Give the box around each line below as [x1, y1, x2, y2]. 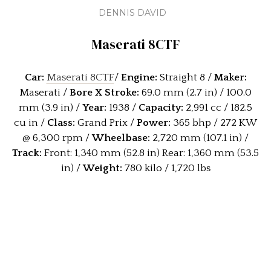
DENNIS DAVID [99, 7, 166, 18]
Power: [137, 117, 171, 128]
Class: [47, 117, 75, 128]
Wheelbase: [92, 132, 150, 143]
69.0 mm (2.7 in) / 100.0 [139, 87, 252, 98]
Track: [12, 148, 42, 158]
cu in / [14, 117, 47, 128]
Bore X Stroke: [70, 87, 139, 98]
